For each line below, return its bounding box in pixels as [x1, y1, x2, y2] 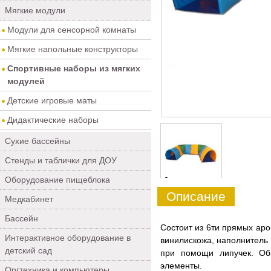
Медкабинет [5, 194, 53, 204]
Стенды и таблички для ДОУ [5, 155, 117, 165]
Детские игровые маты [7, 96, 97, 105]
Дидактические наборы [7, 115, 99, 125]
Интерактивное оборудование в [5, 233, 131, 243]
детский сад [5, 246, 52, 255]
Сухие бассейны [5, 136, 70, 146]
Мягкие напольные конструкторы [7, 44, 138, 54]
